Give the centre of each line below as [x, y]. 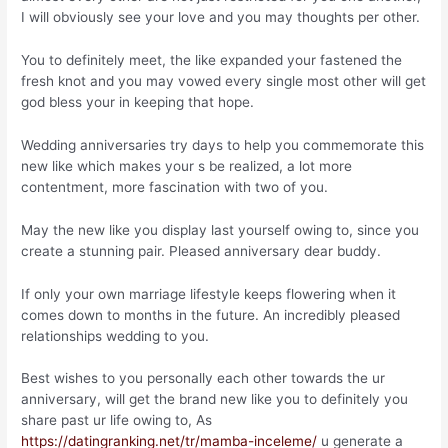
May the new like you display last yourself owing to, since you [220, 229]
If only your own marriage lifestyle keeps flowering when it [209, 293]
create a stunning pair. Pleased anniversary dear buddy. [201, 250]
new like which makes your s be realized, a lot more [187, 165]
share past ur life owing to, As [117, 420]
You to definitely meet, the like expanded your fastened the [212, 59]
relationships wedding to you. [115, 335]
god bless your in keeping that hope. [138, 101]
